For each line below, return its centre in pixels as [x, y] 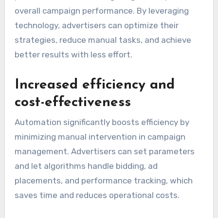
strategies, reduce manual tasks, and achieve [103, 40]
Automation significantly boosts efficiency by [102, 122]
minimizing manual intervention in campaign [100, 136]
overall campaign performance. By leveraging [101, 11]
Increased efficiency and [94, 85]
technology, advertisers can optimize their [96, 26]
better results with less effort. [73, 55]
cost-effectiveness [73, 103]
